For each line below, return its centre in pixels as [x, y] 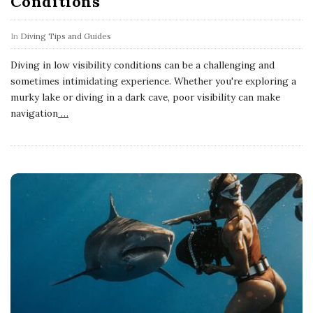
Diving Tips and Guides [66, 36]
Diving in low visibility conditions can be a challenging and [143, 65]
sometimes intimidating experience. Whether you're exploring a [153, 81]
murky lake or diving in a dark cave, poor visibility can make [145, 97]
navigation [34, 114]
